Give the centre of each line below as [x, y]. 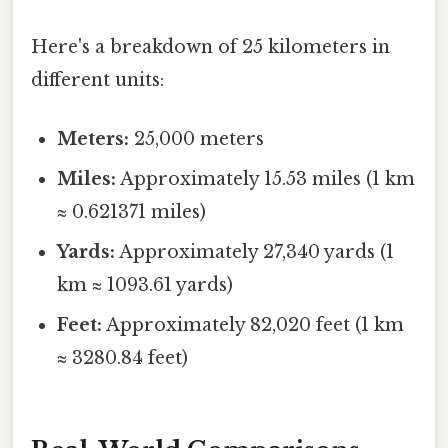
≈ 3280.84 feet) [123, 358]
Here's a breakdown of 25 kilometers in [210, 47]
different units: [97, 80]
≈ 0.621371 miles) [132, 212]
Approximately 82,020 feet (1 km [253, 325]
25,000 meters [197, 139]
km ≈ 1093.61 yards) [145, 285]
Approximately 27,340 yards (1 [255, 252]
